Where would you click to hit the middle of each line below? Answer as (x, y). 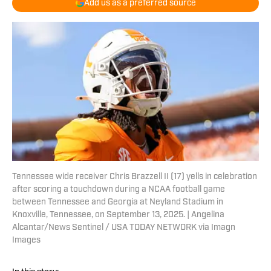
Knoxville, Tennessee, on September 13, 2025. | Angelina (118, 215)
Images (26, 241)
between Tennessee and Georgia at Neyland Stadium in (118, 203)
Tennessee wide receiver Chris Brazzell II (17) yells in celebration (135, 177)
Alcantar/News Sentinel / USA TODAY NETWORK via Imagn (124, 228)
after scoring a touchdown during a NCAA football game (119, 190)
